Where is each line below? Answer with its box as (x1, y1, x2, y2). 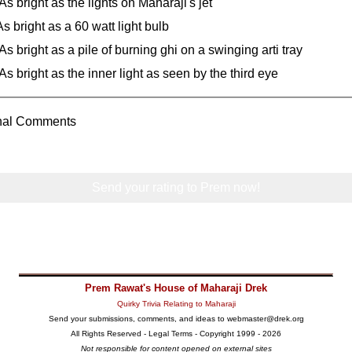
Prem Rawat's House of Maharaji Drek (85, 281, 267, 294)
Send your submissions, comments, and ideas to (48, 313, 227, 323)
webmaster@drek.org (226, 313, 304, 323)
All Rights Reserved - (71, 328, 148, 338)
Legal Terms (148, 328, 192, 338)
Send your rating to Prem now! (92, 180, 260, 194)
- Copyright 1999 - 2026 (192, 328, 281, 338)
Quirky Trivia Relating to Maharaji (116, 299, 236, 308)
